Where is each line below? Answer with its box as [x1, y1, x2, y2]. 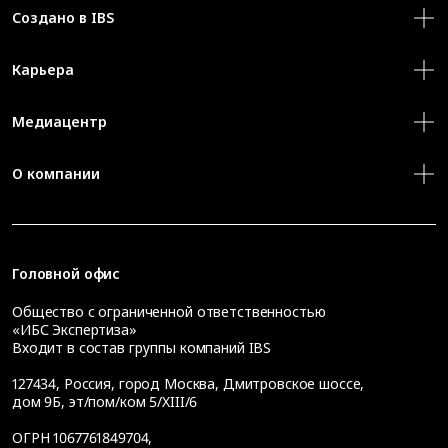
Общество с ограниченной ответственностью [12, 302, 326, 322]
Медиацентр [12, 112, 107, 132]
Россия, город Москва [63, 374, 216, 394]
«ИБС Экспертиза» [12, 320, 137, 340]
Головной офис [12, 264, 121, 284]
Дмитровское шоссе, [222, 374, 365, 394]
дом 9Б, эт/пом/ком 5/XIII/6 [12, 392, 198, 412]
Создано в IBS [12, 8, 114, 28]
